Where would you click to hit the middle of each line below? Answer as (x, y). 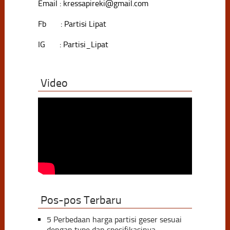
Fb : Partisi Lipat (72, 24)
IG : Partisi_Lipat (73, 44)
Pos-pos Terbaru (81, 200)
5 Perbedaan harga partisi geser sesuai (114, 219)
